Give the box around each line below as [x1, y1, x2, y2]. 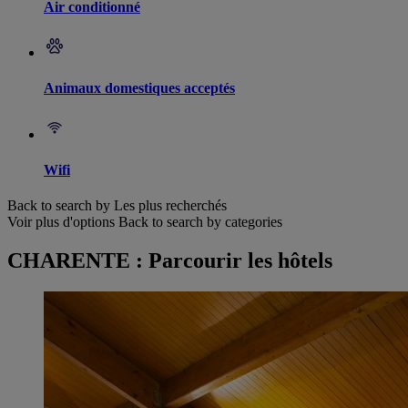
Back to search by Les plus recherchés [7, 198, 227, 214]
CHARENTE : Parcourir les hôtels [7, 249, 332, 272]
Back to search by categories [118, 214, 282, 230]
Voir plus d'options [7, 214, 115, 230]
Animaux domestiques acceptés [44, 80, 235, 97]
